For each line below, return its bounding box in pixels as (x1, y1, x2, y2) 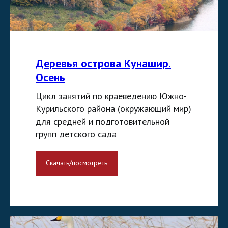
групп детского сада (36, 128, 117, 140)
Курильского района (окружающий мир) (36, 102, 191, 115)
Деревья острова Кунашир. (36, 55, 171, 70)
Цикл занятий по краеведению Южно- (36, 90, 187, 102)
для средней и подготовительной (36, 115, 169, 127)
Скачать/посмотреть (46, 158, 107, 167)
